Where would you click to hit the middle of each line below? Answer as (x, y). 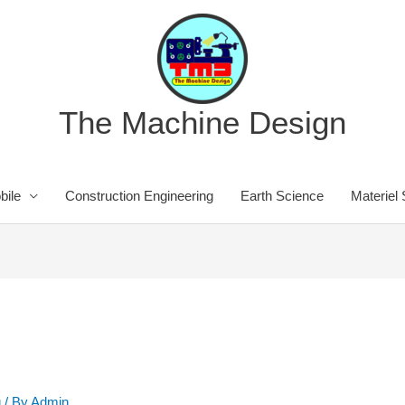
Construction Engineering (139, 196)
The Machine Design (202, 122)
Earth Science (282, 196)
